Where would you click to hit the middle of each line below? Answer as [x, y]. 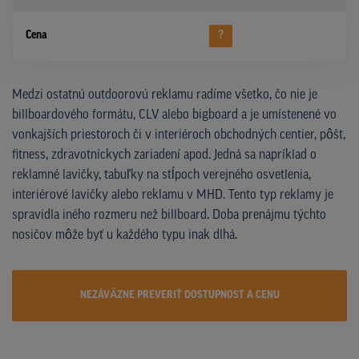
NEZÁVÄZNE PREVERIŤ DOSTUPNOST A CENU [179, 295]
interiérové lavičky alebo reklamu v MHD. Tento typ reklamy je [173, 195]
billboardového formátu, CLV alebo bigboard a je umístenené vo [174, 115]
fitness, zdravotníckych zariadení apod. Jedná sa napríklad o [164, 155]
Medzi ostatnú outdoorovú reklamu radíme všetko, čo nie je [165, 95]
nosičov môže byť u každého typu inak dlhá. [125, 235]
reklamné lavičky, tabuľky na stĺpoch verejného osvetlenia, [161, 175]
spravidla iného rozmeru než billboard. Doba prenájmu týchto [169, 215]
